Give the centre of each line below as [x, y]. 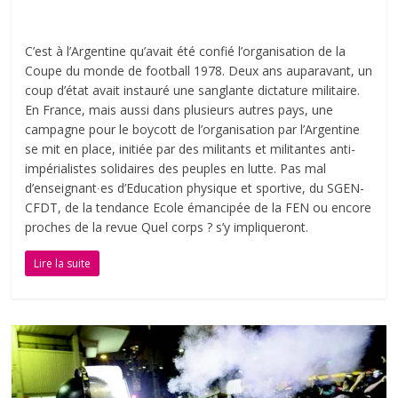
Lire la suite [63, 263]
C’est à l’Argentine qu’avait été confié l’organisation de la [186, 51]
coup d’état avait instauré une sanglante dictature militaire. [193, 90]
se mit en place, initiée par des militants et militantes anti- [191, 148]
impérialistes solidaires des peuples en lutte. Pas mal [176, 168]
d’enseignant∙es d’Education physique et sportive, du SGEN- [195, 187]
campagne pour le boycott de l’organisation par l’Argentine [193, 129]
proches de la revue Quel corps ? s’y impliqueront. [167, 227]
